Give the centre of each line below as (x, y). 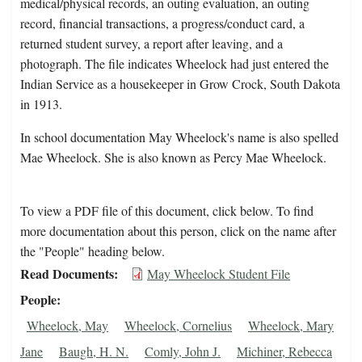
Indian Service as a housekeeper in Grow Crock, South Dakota (180, 84)
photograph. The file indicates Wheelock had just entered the (175, 64)
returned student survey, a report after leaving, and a (152, 44)
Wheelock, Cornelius (178, 326)
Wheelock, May (67, 326)
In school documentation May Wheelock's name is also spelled (179, 137)
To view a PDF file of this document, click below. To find (167, 211)
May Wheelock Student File (219, 274)
